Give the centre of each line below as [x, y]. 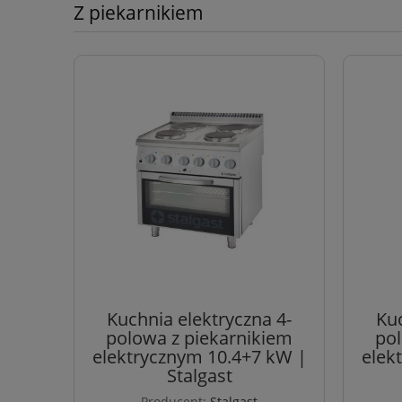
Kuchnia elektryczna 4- [199, 319]
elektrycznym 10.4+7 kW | [199, 357]
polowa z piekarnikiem [199, 338]
